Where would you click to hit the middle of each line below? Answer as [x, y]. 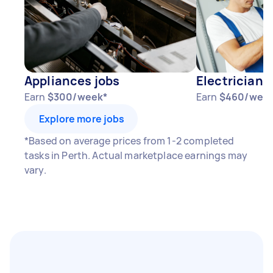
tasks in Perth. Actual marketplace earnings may [136, 155]
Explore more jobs [82, 119]
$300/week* [77, 97]
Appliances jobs [72, 81]
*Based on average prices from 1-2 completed [129, 141]
